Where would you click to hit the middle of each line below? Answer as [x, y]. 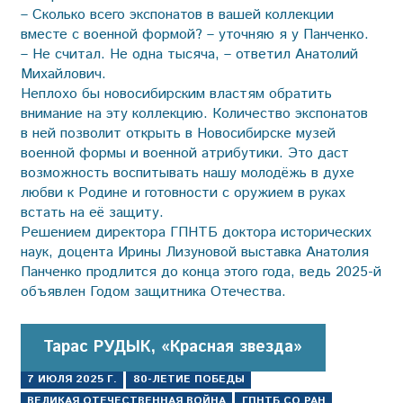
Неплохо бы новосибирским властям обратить [176, 94]
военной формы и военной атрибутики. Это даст [184, 153]
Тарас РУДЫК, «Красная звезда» [173, 347]
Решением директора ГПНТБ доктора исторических [196, 232]
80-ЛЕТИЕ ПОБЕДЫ [188, 380]
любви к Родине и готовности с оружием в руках [183, 193]
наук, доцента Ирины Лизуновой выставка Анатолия [194, 252]
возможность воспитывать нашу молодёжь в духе [187, 173]
